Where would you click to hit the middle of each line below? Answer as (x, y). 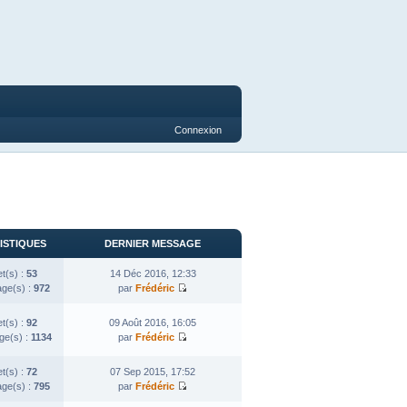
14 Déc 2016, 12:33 (153, 273)
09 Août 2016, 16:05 (153, 322)
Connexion (198, 130)
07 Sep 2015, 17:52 (153, 371)
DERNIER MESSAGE (153, 243)
